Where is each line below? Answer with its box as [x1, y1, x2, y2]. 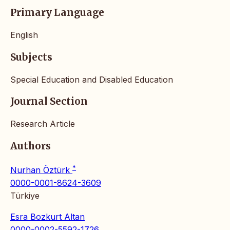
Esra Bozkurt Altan [10, 211, 85, 222]
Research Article [10, 118, 75, 129]
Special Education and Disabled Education [10, 74, 173, 85]
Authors [10, 140, 51, 152]
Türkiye [10, 190, 40, 201]
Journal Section [10, 95, 88, 108]
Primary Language [10, 7, 104, 19]
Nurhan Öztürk [10, 164, 72, 175]
